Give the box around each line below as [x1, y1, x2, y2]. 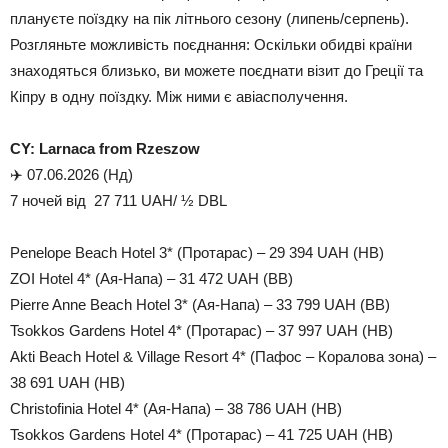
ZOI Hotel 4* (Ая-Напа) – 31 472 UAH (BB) [10, 270, 293, 287]
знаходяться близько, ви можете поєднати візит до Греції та [10, 62, 423, 79]
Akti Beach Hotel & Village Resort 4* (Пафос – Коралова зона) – [10, 348, 436, 365]
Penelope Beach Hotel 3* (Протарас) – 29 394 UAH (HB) [10, 244, 384, 261]
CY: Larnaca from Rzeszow [10, 140, 200, 157]
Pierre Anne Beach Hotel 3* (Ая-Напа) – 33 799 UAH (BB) [10, 296, 390, 313]
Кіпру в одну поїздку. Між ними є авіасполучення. [10, 88, 348, 105]
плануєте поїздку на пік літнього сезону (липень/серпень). [10, 10, 409, 27]
